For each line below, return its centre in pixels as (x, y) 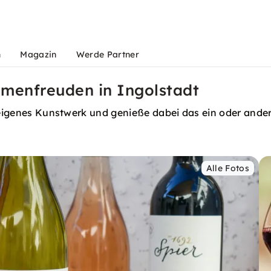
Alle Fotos (227, 168)
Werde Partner (107, 54)
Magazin (38, 54)
